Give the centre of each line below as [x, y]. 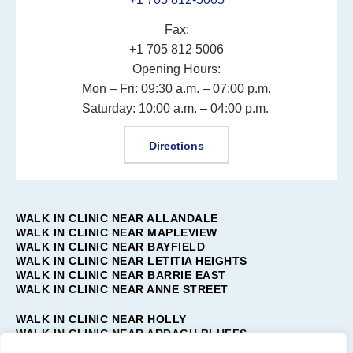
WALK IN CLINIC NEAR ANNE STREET [122, 289]
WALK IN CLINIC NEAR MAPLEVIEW [117, 232]
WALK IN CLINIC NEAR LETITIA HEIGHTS [132, 260]
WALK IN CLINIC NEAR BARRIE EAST [121, 275]
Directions [176, 145]
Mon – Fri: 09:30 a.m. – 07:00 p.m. [176, 88]
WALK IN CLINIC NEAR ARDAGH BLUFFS [132, 333]
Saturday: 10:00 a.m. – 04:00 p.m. [175, 108]
